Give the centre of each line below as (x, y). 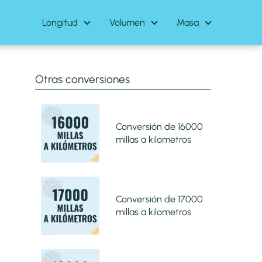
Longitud (60, 22)
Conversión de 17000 (159, 199)
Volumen (127, 22)
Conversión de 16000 (159, 126)
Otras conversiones (82, 79)
